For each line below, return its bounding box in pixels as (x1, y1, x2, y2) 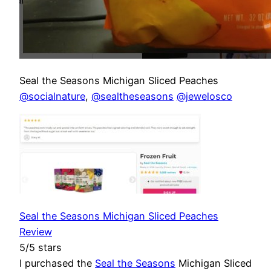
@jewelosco (177, 90, 232, 103)
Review (19, 225, 52, 238)
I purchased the (19, 256, 95, 269)
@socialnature (19, 90, 85, 103)
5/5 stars (19, 241, 62, 253)
